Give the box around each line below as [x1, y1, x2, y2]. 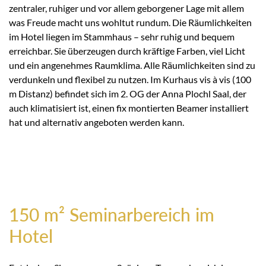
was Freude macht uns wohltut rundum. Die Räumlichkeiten [9, 16, 252, 28]
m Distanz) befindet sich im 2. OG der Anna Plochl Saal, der [9, 87, 246, 99]
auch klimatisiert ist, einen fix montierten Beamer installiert [9, 102, 249, 113]
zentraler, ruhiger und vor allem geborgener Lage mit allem [9, 2, 244, 14]
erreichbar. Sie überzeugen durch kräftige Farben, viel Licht [9, 45, 245, 56]
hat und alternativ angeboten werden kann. [9, 116, 184, 128]
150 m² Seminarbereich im [9, 203, 214, 225]
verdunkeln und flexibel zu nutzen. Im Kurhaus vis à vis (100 [9, 73, 251, 85]
